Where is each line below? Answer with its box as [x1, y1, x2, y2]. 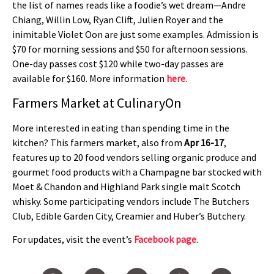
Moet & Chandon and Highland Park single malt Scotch [12, 180, 240, 193]
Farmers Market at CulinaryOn [12, 94, 182, 111]
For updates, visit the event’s [12, 233, 134, 246]
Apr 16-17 [184, 136, 224, 149]
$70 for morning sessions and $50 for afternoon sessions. [12, 43, 248, 56]
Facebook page [134, 233, 196, 246]
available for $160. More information [12, 72, 166, 85]
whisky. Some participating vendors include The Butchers [12, 194, 250, 207]
